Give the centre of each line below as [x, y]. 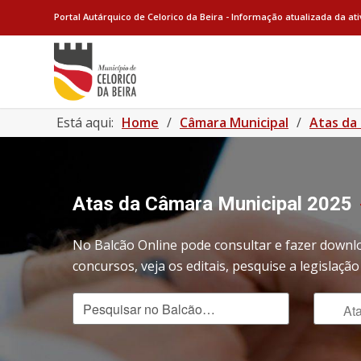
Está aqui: [85, 122]
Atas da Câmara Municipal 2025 [212, 204]
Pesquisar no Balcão [131, 302]
